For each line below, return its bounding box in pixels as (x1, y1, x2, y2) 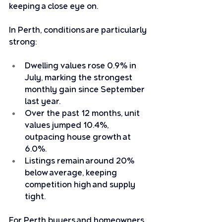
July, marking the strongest (25, 72, 134, 83)
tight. (25, 191, 46, 202)
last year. (25, 96, 60, 107)
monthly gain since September (25, 84, 147, 95)
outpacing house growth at (25, 131, 133, 143)
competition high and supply (25, 179, 137, 190)
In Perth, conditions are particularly (9, 24, 149, 36)
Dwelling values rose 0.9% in (25, 60, 138, 71)
